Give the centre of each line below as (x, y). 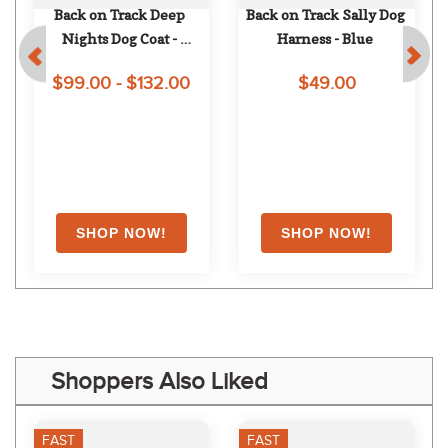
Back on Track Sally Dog (325, 15)
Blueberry (120, 63)
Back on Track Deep (120, 15)
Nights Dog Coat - (120, 39)
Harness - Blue (325, 39)
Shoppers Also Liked (159, 381)
